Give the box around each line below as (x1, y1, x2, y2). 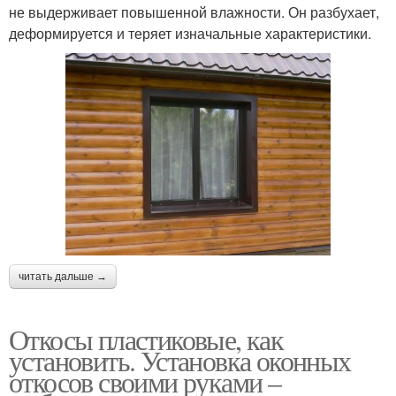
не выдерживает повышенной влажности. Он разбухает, (9, 2, 379, 23)
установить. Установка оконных (9, 341, 351, 380)
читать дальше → (19, 270, 107, 284)
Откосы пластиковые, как (9, 320, 284, 359)
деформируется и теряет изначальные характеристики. (9, 23, 371, 44)
